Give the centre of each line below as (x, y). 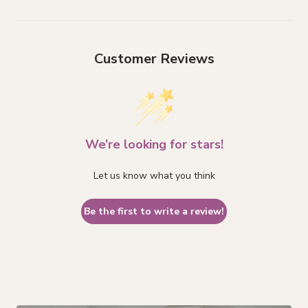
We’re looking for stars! (154, 145)
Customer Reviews (154, 59)
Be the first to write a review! (154, 212)
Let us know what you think (154, 176)
